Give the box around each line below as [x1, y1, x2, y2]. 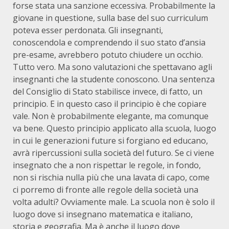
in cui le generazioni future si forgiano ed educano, [13, 135, 208, 146]
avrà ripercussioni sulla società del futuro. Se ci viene [13, 147, 214, 158]
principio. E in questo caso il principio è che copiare [13, 98, 207, 109]
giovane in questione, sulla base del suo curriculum [13, 12, 208, 24]
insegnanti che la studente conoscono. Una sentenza [13, 74, 215, 85]
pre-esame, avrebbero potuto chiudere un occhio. [13, 49, 203, 60]
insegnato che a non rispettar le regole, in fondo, [13, 159, 201, 171]
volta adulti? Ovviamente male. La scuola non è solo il [13, 196, 215, 208]
